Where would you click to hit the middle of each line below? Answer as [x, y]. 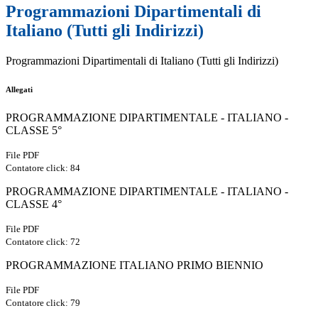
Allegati [19, 90]
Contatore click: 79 [43, 303]
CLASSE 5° [34, 131]
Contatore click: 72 [43, 242]
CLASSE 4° [34, 204]
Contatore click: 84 [43, 168]
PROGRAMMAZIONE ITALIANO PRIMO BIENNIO [135, 265]
